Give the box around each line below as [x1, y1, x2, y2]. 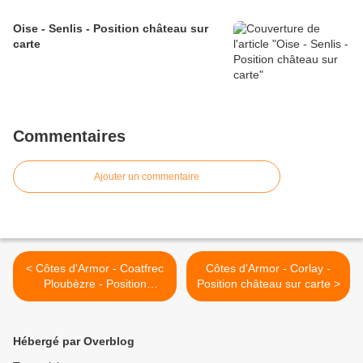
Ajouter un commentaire [94, 171, 199, 183]
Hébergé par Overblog [13, 335, 135, 348]
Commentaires [13, 127, 126, 146]
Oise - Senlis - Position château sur [13, 22, 208, 36]
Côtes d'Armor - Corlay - [206, 262, 331, 275]
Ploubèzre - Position [43, 277, 147, 291]
